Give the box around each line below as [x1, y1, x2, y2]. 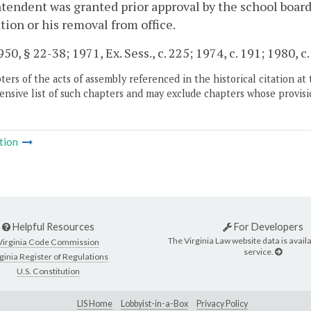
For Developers [231, 221, 303, 233]
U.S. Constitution [17, 266, 80, 277]
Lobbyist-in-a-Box [121, 298, 188, 309]
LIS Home [77, 298, 112, 309]
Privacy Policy [196, 298, 248, 309]
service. [244, 246, 275, 257]
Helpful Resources [10, 221, 94, 233]
